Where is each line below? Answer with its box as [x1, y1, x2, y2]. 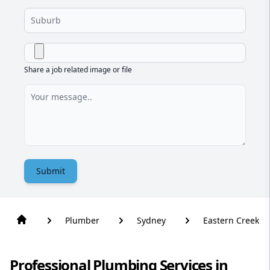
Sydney [137, 215, 166, 227]
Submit [36, 165, 65, 177]
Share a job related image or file [24, 64, 132, 75]
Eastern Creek [203, 215, 259, 227]
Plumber [65, 215, 99, 227]
